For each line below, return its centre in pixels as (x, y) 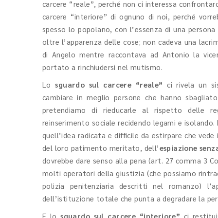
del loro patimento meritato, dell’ (101, 148)
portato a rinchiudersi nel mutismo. (102, 67)
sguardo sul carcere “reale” (109, 84)
